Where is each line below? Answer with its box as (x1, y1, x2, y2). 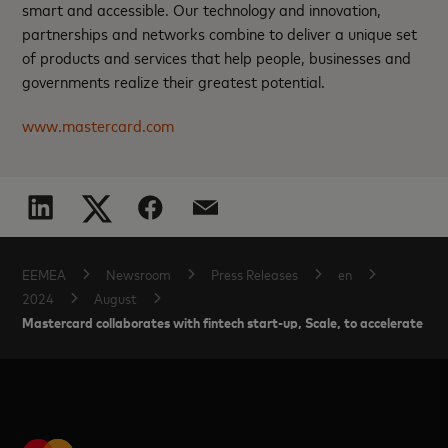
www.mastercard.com (22, 113, 175, 136)
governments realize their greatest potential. (22, 69, 326, 92)
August (94, 288, 138, 307)
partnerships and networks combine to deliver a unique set (22, 21, 418, 44)
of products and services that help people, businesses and (22, 45, 412, 68)
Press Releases (211, 264, 299, 283)
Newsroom (106, 264, 172, 283)
